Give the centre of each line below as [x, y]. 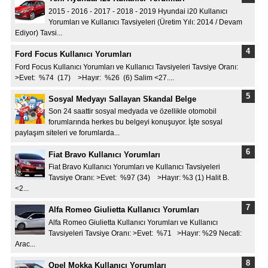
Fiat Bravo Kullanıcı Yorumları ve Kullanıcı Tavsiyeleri [134, 167]
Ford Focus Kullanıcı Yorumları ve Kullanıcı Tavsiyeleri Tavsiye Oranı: [126, 67]
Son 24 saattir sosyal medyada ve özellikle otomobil [133, 112]
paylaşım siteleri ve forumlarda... [67, 133]
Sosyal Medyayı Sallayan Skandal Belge [122, 99]
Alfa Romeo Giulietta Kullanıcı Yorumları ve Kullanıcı [133, 222]
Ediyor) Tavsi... [38, 33]
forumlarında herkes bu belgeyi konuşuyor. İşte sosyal [135, 122]
